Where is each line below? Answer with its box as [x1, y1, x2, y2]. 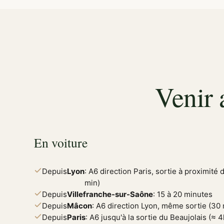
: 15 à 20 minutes [153, 189, 212, 199]
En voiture [34, 134, 87, 151]
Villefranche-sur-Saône [67, 189, 153, 199]
